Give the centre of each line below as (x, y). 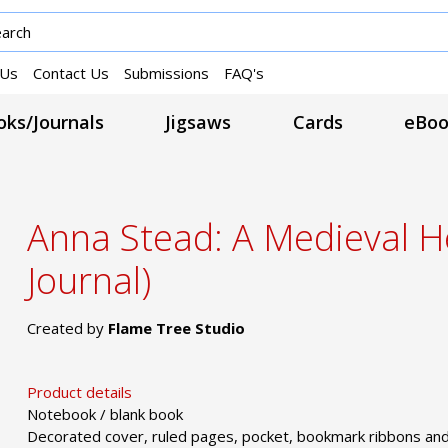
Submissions (166, 72)
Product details (80, 391)
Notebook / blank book (105, 413)
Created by (68, 327)
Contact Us (71, 72)
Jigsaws (198, 122)
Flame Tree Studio (177, 327)
